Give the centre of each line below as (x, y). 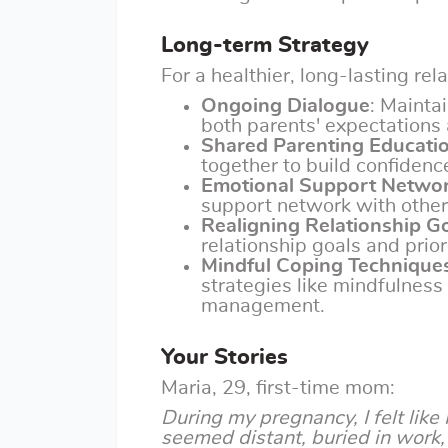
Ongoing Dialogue (285, 106)
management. (263, 306)
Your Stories (224, 357)
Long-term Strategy (265, 45)
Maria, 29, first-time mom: (278, 388)
